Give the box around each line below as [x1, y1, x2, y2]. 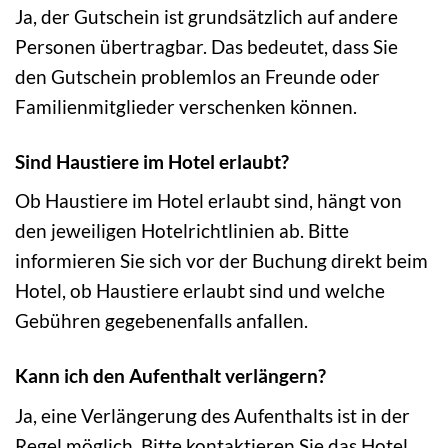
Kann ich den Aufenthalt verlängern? [15, 364, 326, 388]
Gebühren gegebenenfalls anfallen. [15, 309, 308, 333]
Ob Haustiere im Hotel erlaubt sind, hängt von [15, 189, 402, 213]
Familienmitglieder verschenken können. [15, 94, 357, 118]
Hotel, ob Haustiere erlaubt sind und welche [15, 279, 385, 303]
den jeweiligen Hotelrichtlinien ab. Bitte [15, 219, 349, 243]
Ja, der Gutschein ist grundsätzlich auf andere [15, 4, 398, 28]
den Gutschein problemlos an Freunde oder [15, 64, 380, 88]
